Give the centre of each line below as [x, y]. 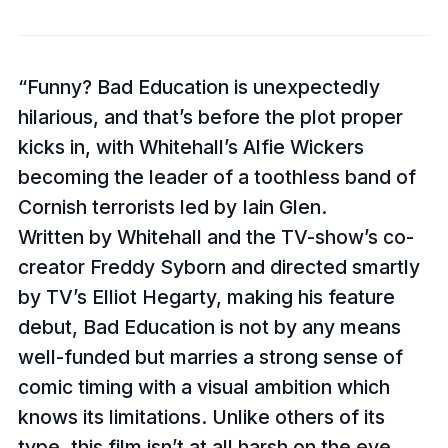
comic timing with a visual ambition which [203, 386]
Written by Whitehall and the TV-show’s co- [215, 236]
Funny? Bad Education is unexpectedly [203, 86]
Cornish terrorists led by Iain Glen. [172, 206]
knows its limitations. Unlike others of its [201, 416]
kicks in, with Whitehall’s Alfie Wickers [190, 146]
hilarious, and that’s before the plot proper [210, 116]
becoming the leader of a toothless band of [216, 176]
